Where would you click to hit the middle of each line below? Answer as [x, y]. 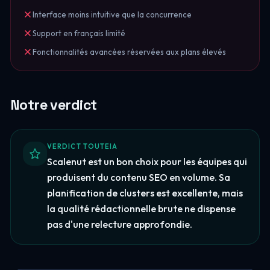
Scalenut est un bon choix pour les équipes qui [147, 162]
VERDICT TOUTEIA [82, 146]
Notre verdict [53, 105]
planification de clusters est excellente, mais [145, 193]
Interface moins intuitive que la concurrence [112, 14]
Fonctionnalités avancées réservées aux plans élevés [129, 52]
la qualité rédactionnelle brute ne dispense [141, 209]
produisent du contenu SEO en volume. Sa [138, 177]
